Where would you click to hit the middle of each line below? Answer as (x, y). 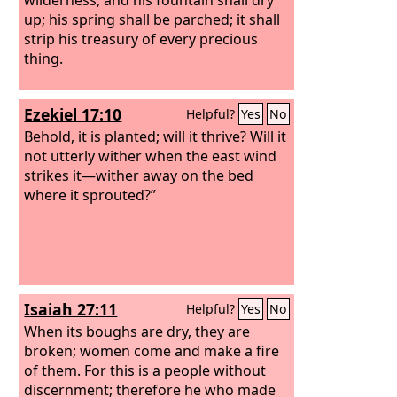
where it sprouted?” (90, 195)
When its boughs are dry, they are (137, 331)
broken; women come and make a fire (152, 350)
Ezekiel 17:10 (73, 114)
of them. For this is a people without (145, 370)
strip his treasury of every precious (141, 39)
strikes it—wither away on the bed (139, 175)
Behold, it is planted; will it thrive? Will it (156, 136)
